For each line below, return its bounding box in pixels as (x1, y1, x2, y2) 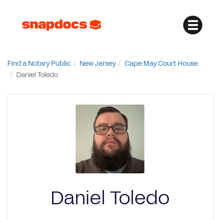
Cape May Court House (125, 59, 198, 68)
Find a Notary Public (7, 59, 71, 68)
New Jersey (80, 59, 116, 68)
